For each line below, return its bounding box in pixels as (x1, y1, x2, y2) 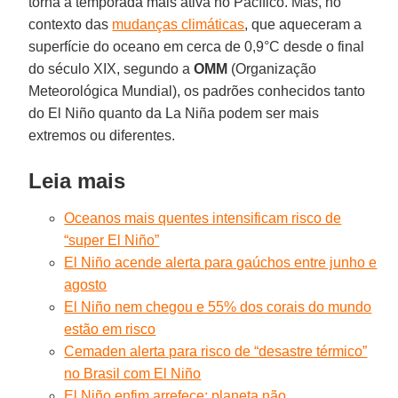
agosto (64, 276, 107, 292)
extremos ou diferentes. (28, 127, 176, 143)
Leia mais (28, 168, 126, 193)
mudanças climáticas (112, 16, 245, 32)
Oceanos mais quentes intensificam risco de (64, 210, 342, 226)
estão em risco (64, 321, 156, 337)
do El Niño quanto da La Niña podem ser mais (28, 105, 320, 121)
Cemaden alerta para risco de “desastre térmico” (64, 343, 368, 359)
